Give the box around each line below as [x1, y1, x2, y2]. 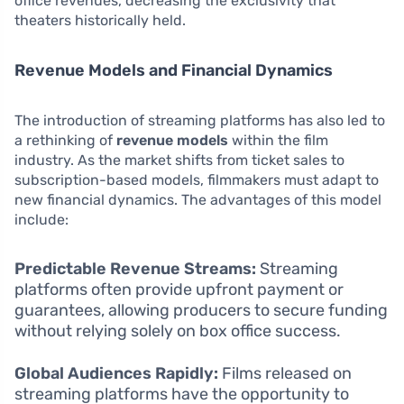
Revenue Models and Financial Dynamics [14, 60, 333, 81]
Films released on [218, 363, 352, 384]
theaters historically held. [14, 12, 186, 30]
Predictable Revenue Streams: [14, 259, 256, 280]
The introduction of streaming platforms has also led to [14, 112, 385, 130]
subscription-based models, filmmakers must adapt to [14, 171, 379, 189]
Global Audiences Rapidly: [14, 363, 218, 384]
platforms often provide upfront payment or [14, 280, 344, 300]
